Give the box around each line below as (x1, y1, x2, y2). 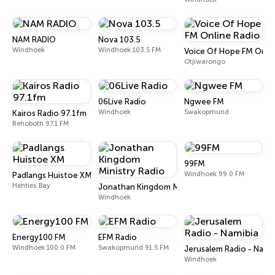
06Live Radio (98, 97, 146, 106)
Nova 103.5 (98, 35, 141, 44)
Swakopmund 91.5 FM (98, 244, 169, 252)
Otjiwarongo (184, 58, 225, 66)
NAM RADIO (12, 35, 56, 44)
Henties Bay (12, 182, 50, 190)
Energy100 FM (12, 233, 66, 242)
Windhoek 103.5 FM (98, 46, 161, 54)
